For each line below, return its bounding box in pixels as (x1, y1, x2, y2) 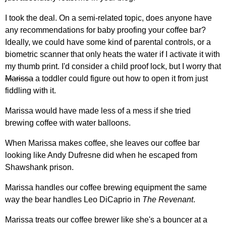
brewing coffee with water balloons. (5, 118, 131, 127)
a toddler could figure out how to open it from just (33, 74, 208, 83)
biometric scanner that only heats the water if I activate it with (5, 49, 220, 59)
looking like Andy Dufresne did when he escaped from (5, 150, 197, 159)
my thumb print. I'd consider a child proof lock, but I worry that (5, 62, 221, 71)
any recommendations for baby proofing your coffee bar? (5, 25, 206, 34)
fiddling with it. (5, 86, 56, 95)
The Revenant (142, 195, 193, 204)
